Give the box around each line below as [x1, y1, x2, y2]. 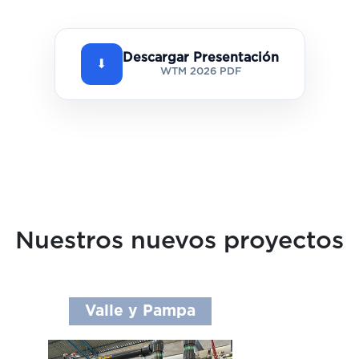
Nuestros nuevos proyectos [15, 229, 344, 253]
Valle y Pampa [85, 304, 196, 319]
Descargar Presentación [122, 51, 279, 64]
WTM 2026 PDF [159, 67, 241, 77]
